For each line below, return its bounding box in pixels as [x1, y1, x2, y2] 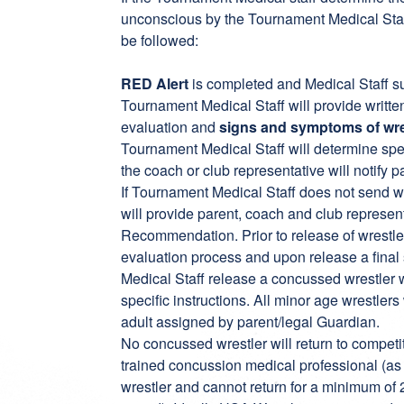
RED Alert [121, 73, 189, 94]
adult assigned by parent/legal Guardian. [121, 311, 381, 332]
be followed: [121, 30, 199, 50]
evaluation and [121, 116, 220, 137]
